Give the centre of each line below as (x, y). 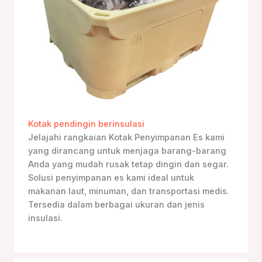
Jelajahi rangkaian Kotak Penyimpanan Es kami (126, 137)
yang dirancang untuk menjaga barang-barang (127, 151)
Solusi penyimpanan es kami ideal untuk (111, 177)
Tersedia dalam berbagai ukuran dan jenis (116, 204)
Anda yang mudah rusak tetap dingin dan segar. (128, 164)
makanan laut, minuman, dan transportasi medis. (129, 191)
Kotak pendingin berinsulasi (86, 124)
